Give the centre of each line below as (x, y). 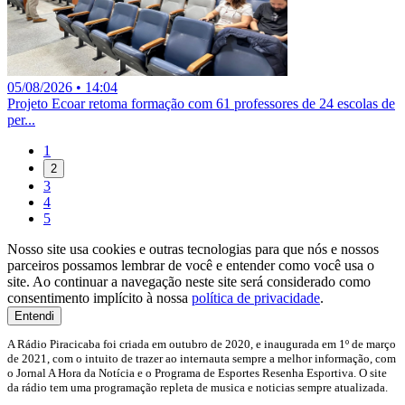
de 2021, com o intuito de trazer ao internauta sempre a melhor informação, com (202, 358)
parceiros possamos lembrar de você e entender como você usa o (191, 265)
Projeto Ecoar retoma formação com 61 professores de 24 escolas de (201, 103)
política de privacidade (256, 297)
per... (21, 119)
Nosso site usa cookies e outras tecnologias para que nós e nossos (193, 249)
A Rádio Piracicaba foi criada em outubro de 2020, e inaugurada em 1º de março (202, 344)
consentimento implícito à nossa (99, 297)
